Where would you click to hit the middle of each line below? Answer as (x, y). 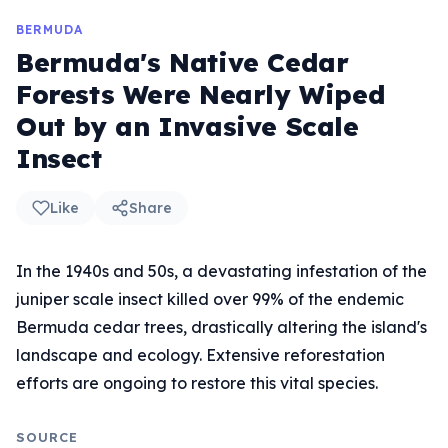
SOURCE (47, 437)
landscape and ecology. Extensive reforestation (200, 355)
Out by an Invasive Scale (187, 126)
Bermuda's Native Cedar (182, 62)
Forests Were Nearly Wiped (201, 94)
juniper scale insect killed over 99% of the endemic (210, 299)
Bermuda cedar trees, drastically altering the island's (221, 327)
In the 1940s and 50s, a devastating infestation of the (221, 271)
